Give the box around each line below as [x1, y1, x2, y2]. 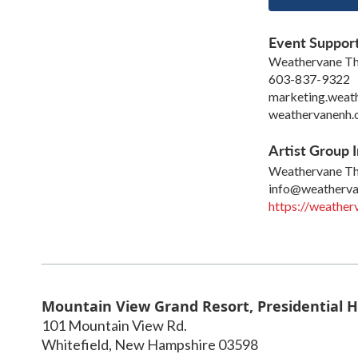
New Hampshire [114, 335, 216, 353]
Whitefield [42, 335, 109, 353]
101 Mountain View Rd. [42, 316, 187, 334]
